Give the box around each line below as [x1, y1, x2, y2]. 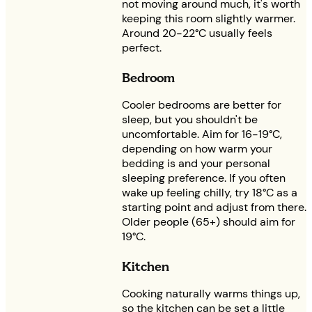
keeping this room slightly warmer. [122, 11, 295, 26]
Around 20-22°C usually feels [122, 26, 272, 41]
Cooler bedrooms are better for [122, 97, 281, 112]
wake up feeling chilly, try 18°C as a [122, 185, 297, 200]
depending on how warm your [122, 141, 272, 156]
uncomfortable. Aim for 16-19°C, [122, 126, 282, 141]
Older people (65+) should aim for [122, 214, 295, 229]
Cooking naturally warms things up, [122, 286, 300, 301]
